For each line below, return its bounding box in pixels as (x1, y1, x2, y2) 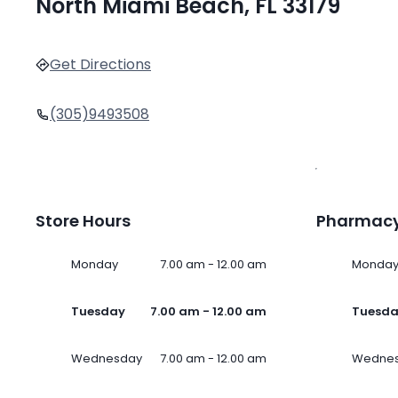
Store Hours (36, 210, 131, 233)
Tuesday (71, 303, 125, 321)
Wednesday (71, 350, 142, 368)
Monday (71, 256, 118, 274)
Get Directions (50, 54, 151, 76)
